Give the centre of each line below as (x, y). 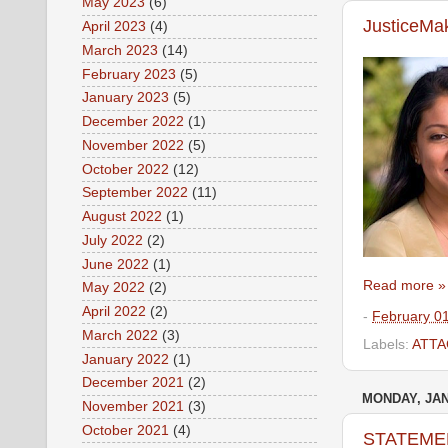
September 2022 (135, 193)
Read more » (404, 285)
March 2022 (120, 335)
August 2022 (122, 217)
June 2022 (115, 264)
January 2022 (125, 359)
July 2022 (112, 240)
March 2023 (120, 50)
